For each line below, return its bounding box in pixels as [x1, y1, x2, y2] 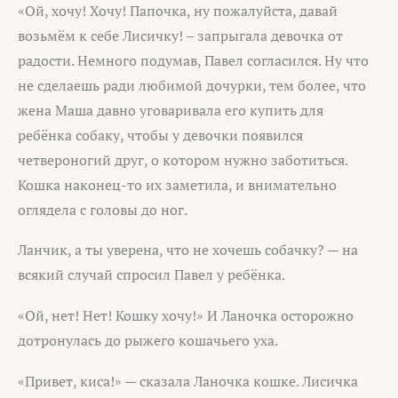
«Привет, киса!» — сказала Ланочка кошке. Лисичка [18, 370, 358, 391]
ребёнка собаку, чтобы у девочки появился [18, 124, 303, 145]
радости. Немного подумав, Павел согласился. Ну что [18, 50, 369, 70]
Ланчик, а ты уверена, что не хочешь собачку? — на [18, 240, 358, 260]
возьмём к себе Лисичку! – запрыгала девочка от [18, 25, 343, 45]
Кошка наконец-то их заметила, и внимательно [18, 174, 337, 195]
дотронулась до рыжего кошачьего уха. [18, 330, 278, 351]
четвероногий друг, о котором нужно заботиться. [18, 149, 347, 170]
